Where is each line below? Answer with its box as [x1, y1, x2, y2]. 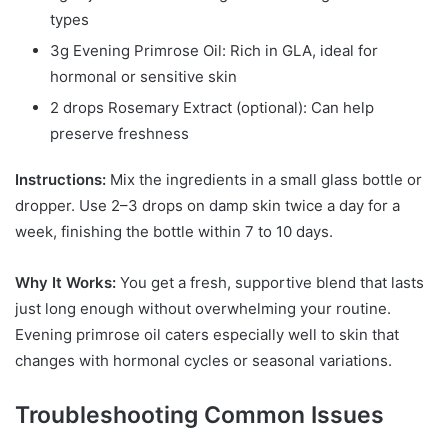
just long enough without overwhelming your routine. [15, 298, 391, 318]
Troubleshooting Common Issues [15, 400, 384, 429]
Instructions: [15, 169, 106, 189]
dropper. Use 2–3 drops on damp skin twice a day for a [15, 195, 400, 215]
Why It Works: [15, 272, 116, 292]
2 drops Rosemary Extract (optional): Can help [50, 97, 374, 117]
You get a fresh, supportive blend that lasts [116, 272, 424, 292]
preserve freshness [50, 123, 189, 143]
